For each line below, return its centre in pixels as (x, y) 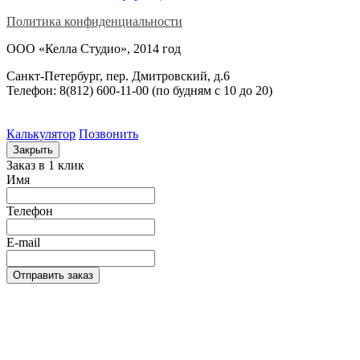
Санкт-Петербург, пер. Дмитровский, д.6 (118, 76)
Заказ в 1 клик (45, 165)
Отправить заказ (53, 275)
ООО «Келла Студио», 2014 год (94, 48)
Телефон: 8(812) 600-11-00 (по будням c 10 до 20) (139, 90)
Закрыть (33, 149)
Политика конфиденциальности (94, 21)
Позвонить (108, 133)
